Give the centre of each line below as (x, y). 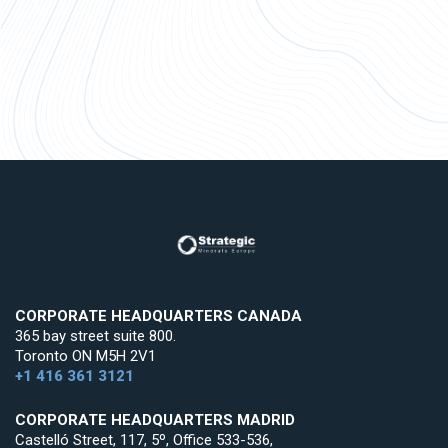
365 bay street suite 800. (95, 336)
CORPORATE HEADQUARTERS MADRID (155, 420)
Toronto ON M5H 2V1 (85, 356)
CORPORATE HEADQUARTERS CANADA (158, 316)
